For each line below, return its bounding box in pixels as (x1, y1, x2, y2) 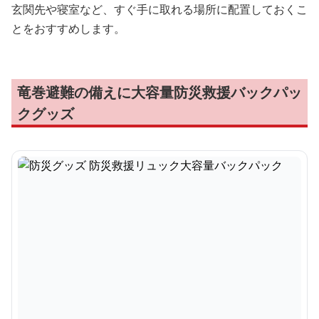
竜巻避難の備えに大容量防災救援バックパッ (17, 83, 302, 102)
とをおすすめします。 (11, 21, 125, 36)
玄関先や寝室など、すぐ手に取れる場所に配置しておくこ (11, 1, 308, 17)
